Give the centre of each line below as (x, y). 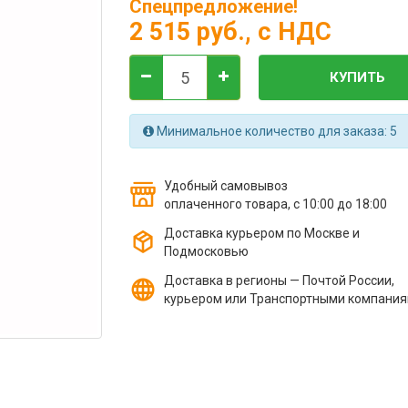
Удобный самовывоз (225, 186)
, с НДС (288, 32)
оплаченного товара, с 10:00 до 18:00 (275, 204)
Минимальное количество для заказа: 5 (275, 131)
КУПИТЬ (357, 77)
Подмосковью (206, 251)
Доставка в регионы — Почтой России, (279, 280)
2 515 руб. (187, 32)
